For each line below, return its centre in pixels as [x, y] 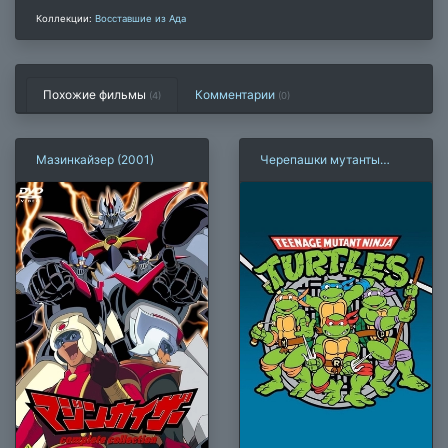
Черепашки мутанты [320, 159]
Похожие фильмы [96, 94]
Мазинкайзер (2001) [95, 159]
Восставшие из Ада [140, 18]
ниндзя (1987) [299, 177]
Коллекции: [65, 18]
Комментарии [236, 94]
